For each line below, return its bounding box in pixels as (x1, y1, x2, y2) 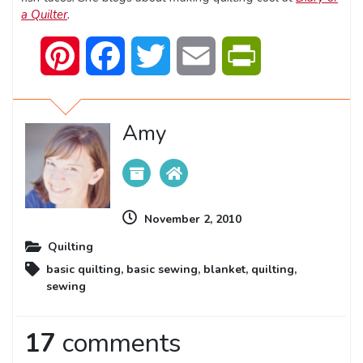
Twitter (170, 47, 211, 66)
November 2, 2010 (144, 211, 241, 228)
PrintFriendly (261, 47, 332, 66)
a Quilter (21, 6, 67, 23)
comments (56, 326, 181, 361)
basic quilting (46, 262, 121, 278)
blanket (203, 262, 246, 278)
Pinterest (79, 47, 132, 66)
